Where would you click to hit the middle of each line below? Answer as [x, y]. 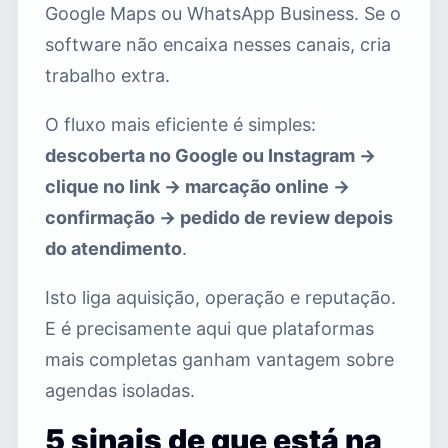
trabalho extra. [107, 75]
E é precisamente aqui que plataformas [209, 328]
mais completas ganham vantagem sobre [219, 359]
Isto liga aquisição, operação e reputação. [220, 297]
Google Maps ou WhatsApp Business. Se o [223, 13]
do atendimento [113, 248]
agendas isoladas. [120, 390]
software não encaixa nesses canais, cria [218, 44]
